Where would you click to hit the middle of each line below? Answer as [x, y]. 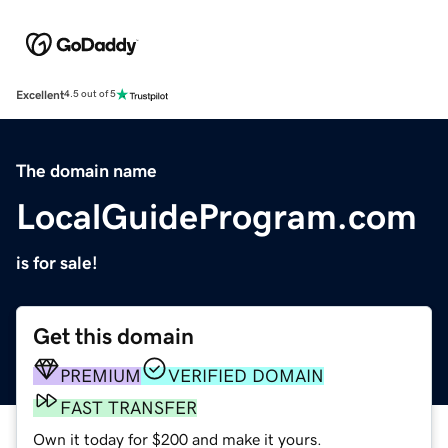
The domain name [86, 170]
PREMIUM [100, 375]
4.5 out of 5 [90, 94]
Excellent [40, 94]
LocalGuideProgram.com [216, 216]
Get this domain [113, 336]
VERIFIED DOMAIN [246, 375]
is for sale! [57, 262]
